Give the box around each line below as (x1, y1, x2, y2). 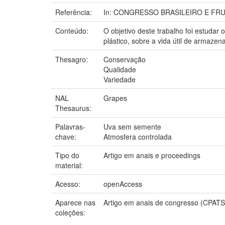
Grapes (103, 92, 127, 103)
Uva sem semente (103, 121, 161, 132)
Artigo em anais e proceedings (103, 150, 200, 160)
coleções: (55, 207, 85, 217)
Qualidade (103, 64, 136, 74)
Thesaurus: (55, 102, 93, 113)
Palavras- (55, 121, 85, 132)
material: (55, 160, 85, 170)
